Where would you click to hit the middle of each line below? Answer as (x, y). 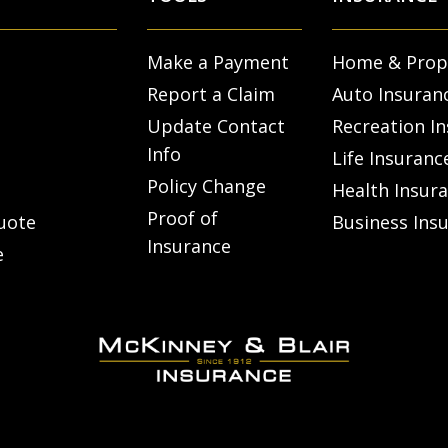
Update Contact (215, 126)
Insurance (188, 246)
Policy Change (206, 186)
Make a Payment (217, 62)
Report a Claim (210, 94)
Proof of (182, 218)
